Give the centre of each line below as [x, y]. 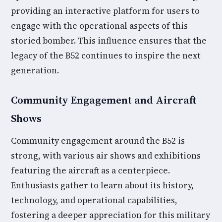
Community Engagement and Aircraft [104, 100]
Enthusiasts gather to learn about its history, [102, 185]
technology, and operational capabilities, [94, 200]
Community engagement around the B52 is [98, 141]
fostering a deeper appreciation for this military [111, 215]
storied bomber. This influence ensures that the [109, 41]
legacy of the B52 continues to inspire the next [106, 55]
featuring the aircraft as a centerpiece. [90, 170]
